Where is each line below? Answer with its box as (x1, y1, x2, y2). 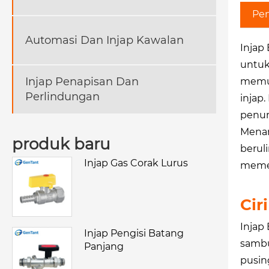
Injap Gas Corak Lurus (84, 157, 188, 169)
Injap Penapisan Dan (25, 75, 139, 89)
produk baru (12, 134, 110, 154)
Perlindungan (25, 90, 100, 104)
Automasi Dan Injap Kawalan (25, 33, 184, 47)
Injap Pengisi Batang (84, 228, 184, 240)
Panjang (84, 241, 124, 253)
